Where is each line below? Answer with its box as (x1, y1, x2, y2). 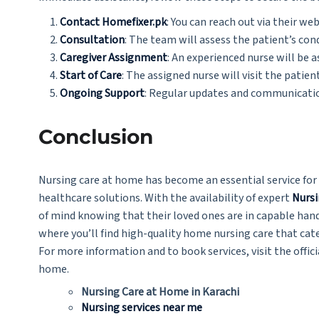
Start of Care (59, 68, 122, 83)
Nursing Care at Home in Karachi (80, 284, 239, 300)
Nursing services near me (80, 300, 202, 315)
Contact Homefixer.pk (59, 14, 167, 30)
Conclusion (38, 125, 153, 149)
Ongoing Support (59, 85, 145, 101)
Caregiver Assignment (59, 50, 167, 66)
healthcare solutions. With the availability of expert (38, 190, 292, 206)
